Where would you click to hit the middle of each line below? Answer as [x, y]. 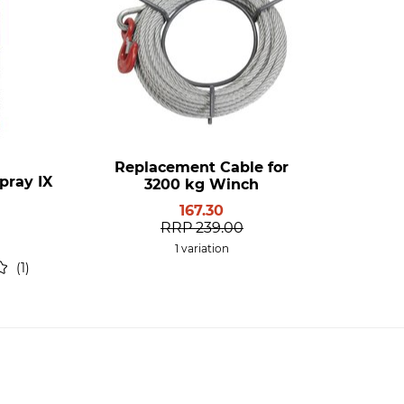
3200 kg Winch [202, 184]
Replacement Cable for [202, 167]
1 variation [202, 248]
